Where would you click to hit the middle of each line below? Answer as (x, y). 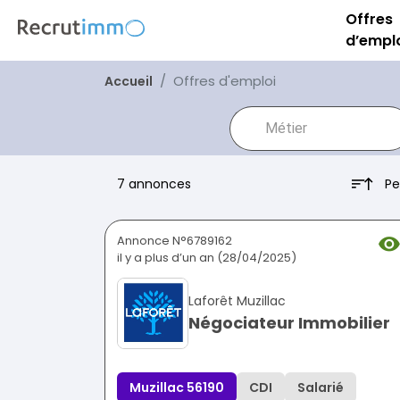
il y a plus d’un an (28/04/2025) (207, 258)
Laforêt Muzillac (237, 301)
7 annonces (154, 184)
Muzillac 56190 (177, 388)
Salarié (321, 388)
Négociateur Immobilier (289, 323)
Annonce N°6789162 (175, 241)
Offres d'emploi (225, 81)
